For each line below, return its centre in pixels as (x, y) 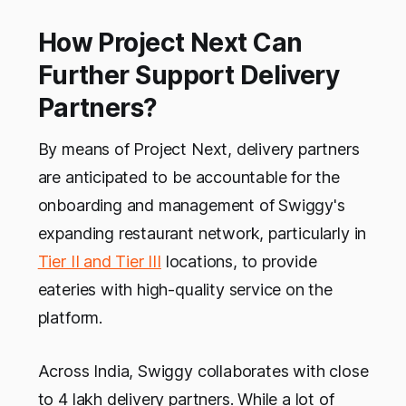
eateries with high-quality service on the (185, 290)
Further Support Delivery (188, 76)
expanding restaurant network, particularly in (202, 234)
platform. (70, 318)
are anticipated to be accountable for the (188, 178)
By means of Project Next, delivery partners (198, 150)
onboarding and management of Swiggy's (191, 206)
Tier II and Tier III (99, 262)
